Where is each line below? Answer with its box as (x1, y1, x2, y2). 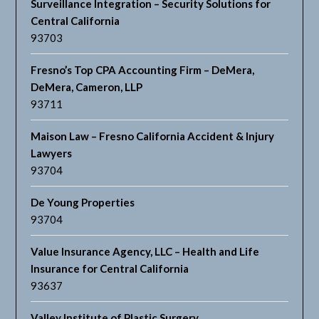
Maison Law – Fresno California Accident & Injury (31, 130, 275, 143)
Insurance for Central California (31, 262, 189, 276)
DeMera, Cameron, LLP (31, 80, 143, 94)
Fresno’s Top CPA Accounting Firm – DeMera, (31, 63, 255, 77)
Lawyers (31, 147, 73, 160)
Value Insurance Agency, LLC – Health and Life (31, 245, 260, 258)
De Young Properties (31, 196, 135, 209)
